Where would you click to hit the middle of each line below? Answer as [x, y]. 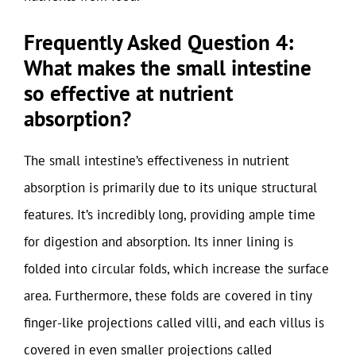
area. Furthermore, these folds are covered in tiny [168, 296]
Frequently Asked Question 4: [159, 42]
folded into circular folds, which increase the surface [176, 269]
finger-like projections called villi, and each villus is [174, 323]
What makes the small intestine [168, 68]
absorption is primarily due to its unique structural [170, 188]
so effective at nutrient [128, 93]
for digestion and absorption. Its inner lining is [159, 242]
